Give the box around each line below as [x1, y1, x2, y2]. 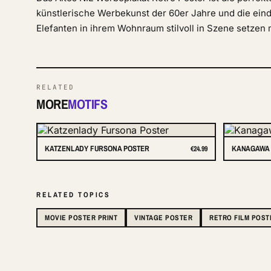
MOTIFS [68, 95, 107, 113]
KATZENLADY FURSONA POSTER [45, 143, 149, 154]
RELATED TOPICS [36, 190, 110, 200]
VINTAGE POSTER [134, 213, 192, 223]
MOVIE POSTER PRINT [45, 213, 117, 223]
